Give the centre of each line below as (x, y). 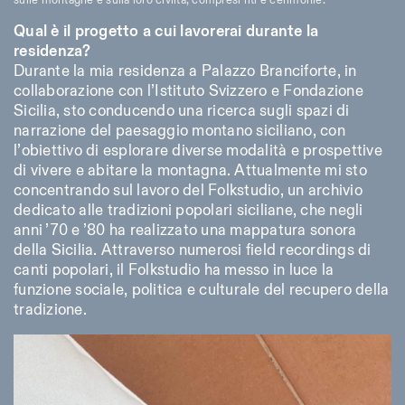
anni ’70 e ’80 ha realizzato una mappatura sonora (185, 231)
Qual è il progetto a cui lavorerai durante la (166, 32)
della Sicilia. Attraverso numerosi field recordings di (193, 251)
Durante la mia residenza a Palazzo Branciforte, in (185, 72)
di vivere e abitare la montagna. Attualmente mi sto (190, 171)
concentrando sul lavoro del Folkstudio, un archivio (188, 191)
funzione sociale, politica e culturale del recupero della (202, 291)
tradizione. (50, 311)
